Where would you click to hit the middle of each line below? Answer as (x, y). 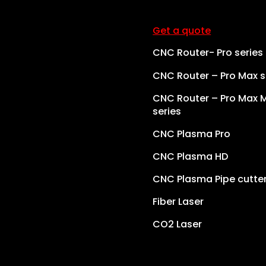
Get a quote (182, 31)
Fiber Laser (178, 202)
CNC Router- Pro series (208, 53)
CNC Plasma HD (191, 156)
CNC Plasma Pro (192, 134)
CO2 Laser (178, 224)
